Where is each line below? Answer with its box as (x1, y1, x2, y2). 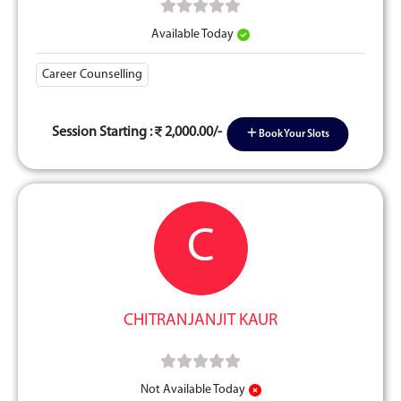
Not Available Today (140, 383, 245, 397)
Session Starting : (52, 124, 156, 140)
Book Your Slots (256, 129, 329, 140)
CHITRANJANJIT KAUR (124, 312, 277, 329)
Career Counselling (42, 68, 142, 81)
